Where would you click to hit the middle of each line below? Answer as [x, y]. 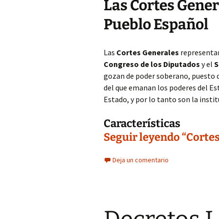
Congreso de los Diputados [152, 64]
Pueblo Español [156, 24]
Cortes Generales [148, 52]
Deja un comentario [141, 160]
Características [142, 123]
